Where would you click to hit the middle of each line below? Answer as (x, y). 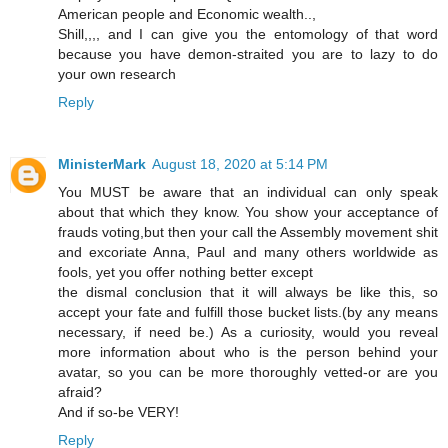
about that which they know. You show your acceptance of (248, 211)
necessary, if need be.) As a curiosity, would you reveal (248, 331)
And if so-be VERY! (118, 411)
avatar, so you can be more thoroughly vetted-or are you (248, 371)
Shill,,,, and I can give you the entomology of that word (248, 33)
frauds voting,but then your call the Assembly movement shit (248, 231)
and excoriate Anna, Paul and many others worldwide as (248, 251)
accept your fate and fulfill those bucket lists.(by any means (248, 311)
